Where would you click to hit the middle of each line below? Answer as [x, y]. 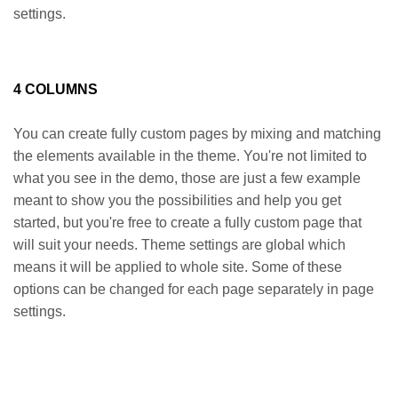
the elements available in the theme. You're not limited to [190, 156]
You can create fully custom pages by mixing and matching [197, 134]
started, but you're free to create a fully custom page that [187, 223]
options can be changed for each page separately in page [194, 289]
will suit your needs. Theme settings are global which [179, 245]
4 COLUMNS [56, 89]
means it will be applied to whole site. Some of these [178, 267]
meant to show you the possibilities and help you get [177, 200]
